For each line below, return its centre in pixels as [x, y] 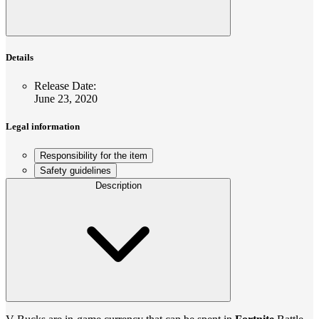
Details [20, 58]
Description [118, 185]
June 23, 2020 [66, 98]
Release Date [64, 85]
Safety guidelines [75, 171]
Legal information [43, 126]
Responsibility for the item [94, 156]
